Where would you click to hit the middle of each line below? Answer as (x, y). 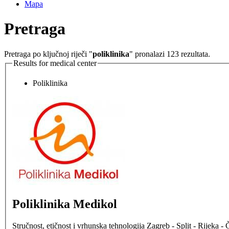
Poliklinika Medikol (65, 204)
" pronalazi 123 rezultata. (170, 54)
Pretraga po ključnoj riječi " (48, 54)
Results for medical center (55, 63)
